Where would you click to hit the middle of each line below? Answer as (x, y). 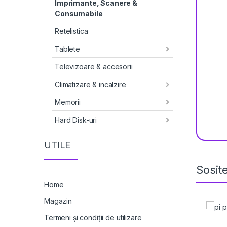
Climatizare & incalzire (90, 84)
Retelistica (71, 31)
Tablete (68, 49)
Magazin (58, 201)
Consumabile (79, 13)
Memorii (68, 102)
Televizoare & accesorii (94, 66)
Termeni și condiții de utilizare (93, 218)
